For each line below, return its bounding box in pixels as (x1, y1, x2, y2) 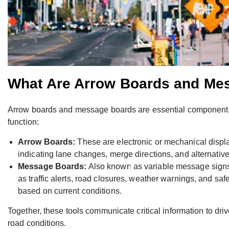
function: (8, 118, 39, 127)
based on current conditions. (18, 187, 122, 196)
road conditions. (8, 219, 66, 228)
